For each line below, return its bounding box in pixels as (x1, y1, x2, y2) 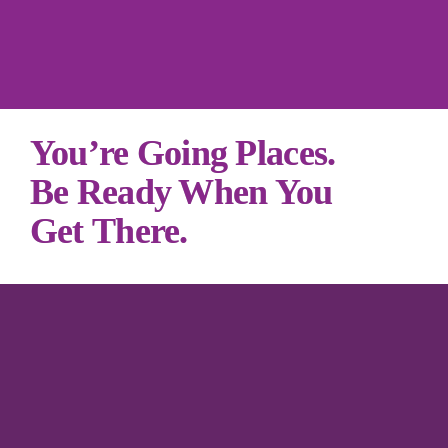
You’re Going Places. (29, 133, 344, 173)
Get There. (29, 211, 188, 251)
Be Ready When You (29, 172, 333, 212)
